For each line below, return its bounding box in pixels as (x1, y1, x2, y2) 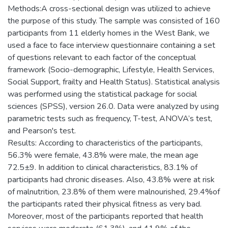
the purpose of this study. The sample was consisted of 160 (8, 15, 220, 26)
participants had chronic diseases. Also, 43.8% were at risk (8, 174, 215, 185)
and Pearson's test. (8, 125, 76, 136)
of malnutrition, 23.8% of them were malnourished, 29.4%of (8, 186, 220, 197)
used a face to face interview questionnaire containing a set (8, 40, 215, 51)
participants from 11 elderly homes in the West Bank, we (8, 27, 210, 39)
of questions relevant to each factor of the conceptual (8, 52, 196, 63)
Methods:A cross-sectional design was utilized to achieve (8, 3, 211, 14)
